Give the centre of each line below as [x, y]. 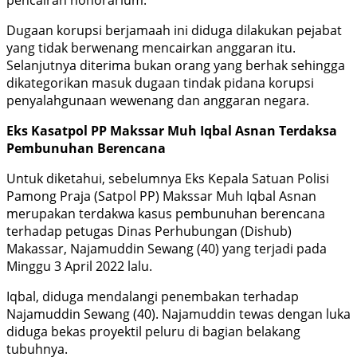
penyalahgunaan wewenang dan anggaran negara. [158, 101]
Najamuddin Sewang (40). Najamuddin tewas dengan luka [178, 314]
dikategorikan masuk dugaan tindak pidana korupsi [160, 83]
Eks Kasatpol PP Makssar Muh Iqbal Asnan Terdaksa [172, 131]
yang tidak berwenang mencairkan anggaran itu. [151, 48]
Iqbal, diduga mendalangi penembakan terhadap [153, 297]
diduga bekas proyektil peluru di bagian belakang [153, 332]
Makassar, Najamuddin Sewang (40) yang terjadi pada [167, 249]
